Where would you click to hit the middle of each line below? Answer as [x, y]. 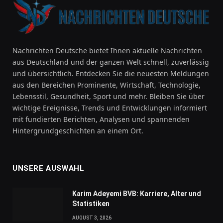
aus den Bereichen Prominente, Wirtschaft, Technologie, [107, 85]
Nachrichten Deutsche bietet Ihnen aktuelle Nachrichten [107, 51]
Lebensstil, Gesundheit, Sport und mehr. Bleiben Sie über [109, 97]
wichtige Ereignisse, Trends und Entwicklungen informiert [110, 108]
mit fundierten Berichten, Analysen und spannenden [101, 119]
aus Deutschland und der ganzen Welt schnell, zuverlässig [111, 62]
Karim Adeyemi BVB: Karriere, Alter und [137, 194]
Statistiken [91, 204]
